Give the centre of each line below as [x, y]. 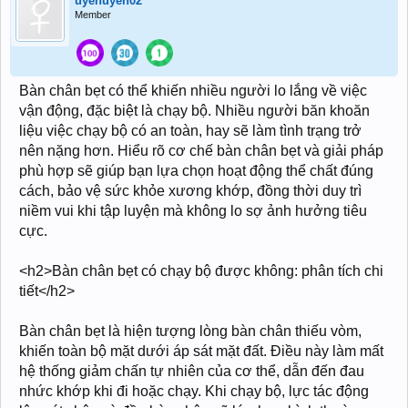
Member [93, 15]
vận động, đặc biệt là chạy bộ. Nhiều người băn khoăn [194, 111]
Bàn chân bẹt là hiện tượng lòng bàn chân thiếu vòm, [190, 331]
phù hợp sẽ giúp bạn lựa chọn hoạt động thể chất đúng [196, 171]
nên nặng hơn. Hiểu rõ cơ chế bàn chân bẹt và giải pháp [201, 151]
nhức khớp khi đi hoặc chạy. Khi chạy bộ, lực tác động [194, 391]
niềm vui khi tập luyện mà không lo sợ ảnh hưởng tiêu [193, 211]
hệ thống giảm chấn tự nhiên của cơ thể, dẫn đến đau [192, 371]
